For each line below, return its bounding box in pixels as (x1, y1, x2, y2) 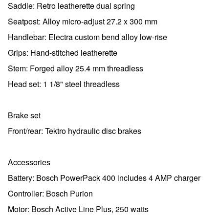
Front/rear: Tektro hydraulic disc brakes (8, 125, 141, 136)
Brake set (8, 109, 41, 121)
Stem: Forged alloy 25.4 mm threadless (8, 63, 143, 74)
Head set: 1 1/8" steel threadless (8, 78, 120, 89)
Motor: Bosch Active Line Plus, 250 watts (8, 203, 149, 215)
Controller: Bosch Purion (8, 188, 93, 199)
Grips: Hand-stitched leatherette (8, 47, 117, 58)
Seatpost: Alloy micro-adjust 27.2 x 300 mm (8, 16, 157, 27)
